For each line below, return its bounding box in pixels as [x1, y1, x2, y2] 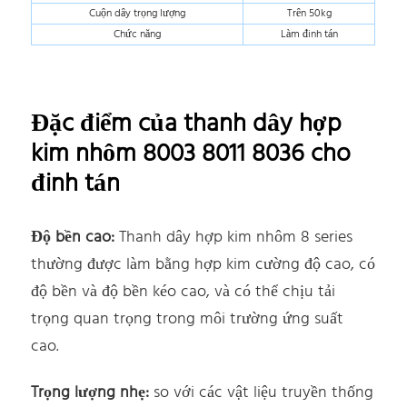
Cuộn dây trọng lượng [89, 4, 186, 23]
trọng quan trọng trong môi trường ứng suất [31, 305, 344, 333]
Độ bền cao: [31, 223, 115, 251]
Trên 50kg [286, 4, 332, 23]
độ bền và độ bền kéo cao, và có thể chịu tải [31, 278, 336, 305]
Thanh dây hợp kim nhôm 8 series [114, 223, 353, 251]
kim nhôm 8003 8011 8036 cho [31, 133, 352, 174]
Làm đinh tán [280, 25, 338, 44]
